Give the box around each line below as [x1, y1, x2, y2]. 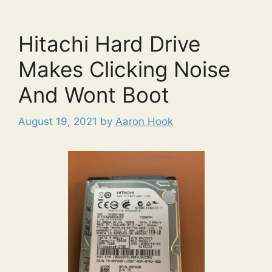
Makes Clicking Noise [18, 56, 230, 82]
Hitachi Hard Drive [18, 30, 200, 56]
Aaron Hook [115, 115, 173, 128]
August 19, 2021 [18, 115, 97, 128]
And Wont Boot [18, 81, 169, 107]
